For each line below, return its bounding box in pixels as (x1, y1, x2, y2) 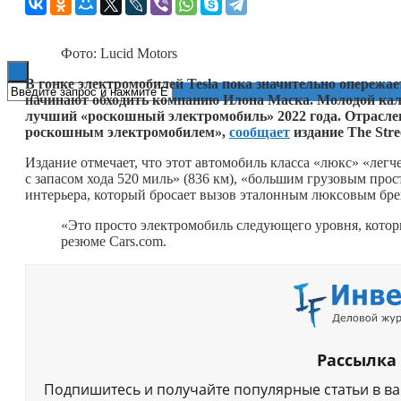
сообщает (229, 124, 290, 140)
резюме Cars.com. (61, 233, 166, 249)
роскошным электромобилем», (25, 124, 229, 140)
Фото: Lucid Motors (61, 45, 177, 61)
